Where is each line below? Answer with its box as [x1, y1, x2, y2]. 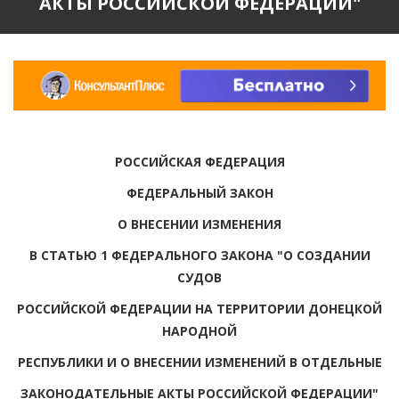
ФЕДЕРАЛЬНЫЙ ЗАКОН [126, 183, 273, 201]
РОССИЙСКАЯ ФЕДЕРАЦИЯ [114, 152, 285, 170]
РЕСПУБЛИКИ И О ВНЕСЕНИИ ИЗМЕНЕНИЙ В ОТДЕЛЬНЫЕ [17, 353, 382, 370]
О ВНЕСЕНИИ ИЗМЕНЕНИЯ [118, 215, 281, 232]
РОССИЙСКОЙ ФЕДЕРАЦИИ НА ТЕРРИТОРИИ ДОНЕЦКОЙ [17, 299, 382, 317]
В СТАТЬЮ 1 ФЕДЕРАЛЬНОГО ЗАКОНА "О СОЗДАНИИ [28, 246, 370, 264]
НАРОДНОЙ [162, 322, 237, 339]
